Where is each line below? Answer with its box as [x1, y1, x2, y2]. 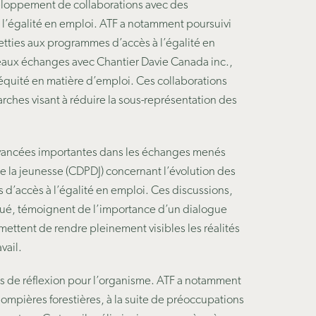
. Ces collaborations [130, 75, 227, 87]
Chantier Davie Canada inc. [96, 56, 229, 68]
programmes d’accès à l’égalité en [47, 37, 215, 49]
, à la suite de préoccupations [100, 294, 244, 306]
